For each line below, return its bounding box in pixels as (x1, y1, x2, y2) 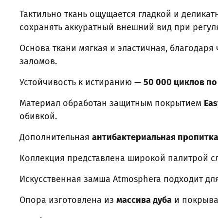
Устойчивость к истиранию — (19, 77, 144, 88)
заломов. (19, 56, 57, 67)
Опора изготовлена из (19, 195, 116, 206)
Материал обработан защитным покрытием (19, 98, 204, 109)
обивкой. (19, 111, 57, 122)
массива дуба (116, 195, 172, 206)
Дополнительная (19, 132, 92, 143)
